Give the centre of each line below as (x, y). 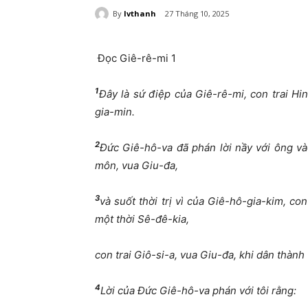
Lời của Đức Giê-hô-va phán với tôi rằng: (198, 291)
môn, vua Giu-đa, (136, 166)
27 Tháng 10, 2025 (197, 14)
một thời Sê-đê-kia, (142, 219)
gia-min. (115, 112)
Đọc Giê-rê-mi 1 (135, 58)
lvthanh (140, 13)
